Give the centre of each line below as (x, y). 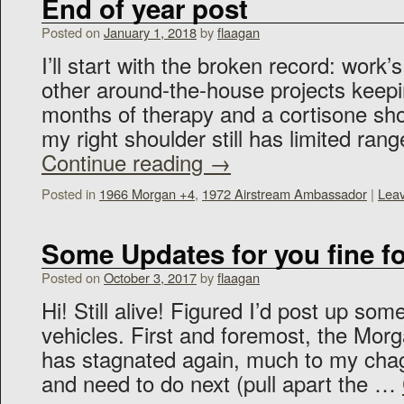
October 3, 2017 (150, 277)
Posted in (69, 193)
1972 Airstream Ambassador (285, 193)
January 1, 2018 (150, 32)
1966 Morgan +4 (147, 193)
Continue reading (125, 162)
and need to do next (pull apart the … (222, 383)
